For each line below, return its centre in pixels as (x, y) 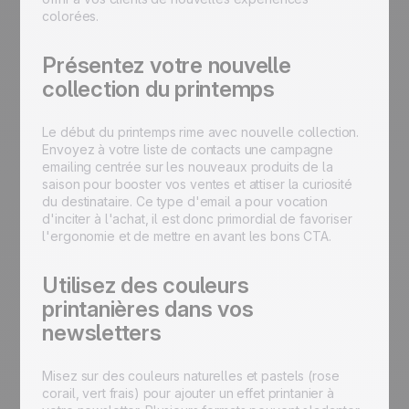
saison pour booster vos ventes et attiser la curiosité (197, 184)
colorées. (71, 16)
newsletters (102, 333)
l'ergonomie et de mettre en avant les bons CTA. (187, 236)
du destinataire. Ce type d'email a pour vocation (185, 201)
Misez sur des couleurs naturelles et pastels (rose (191, 376)
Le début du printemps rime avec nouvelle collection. (201, 132)
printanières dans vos (148, 309)
